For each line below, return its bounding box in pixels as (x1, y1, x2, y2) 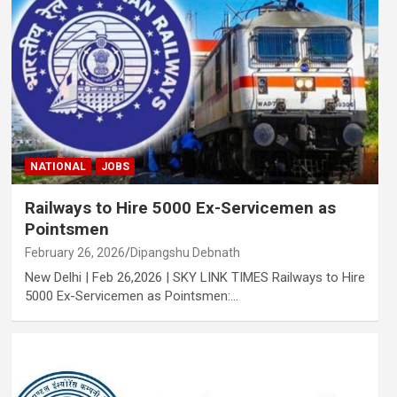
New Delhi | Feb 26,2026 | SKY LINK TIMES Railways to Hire (24, 269, 365, 285)
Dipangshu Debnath (129, 245, 240, 260)
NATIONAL (29, 160, 86, 173)
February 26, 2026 (24, 245, 125, 260)
